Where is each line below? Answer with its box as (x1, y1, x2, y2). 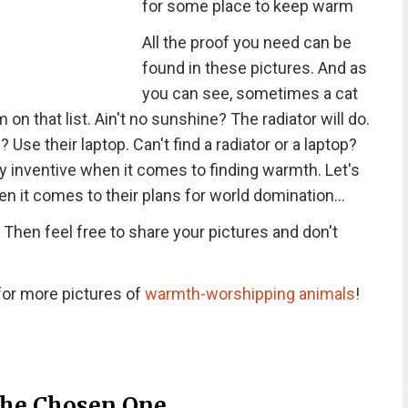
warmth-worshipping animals (144, 284, 355, 303)
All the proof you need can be (141, 33, 352, 52)
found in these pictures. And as (141, 58, 367, 77)
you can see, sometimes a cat (141, 84, 358, 103)
